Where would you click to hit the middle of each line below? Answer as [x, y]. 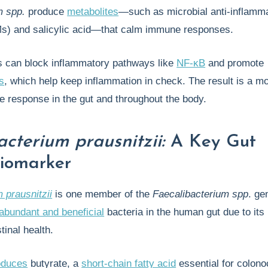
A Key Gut [211, 142]
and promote [235, 63]
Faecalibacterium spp [201, 194]
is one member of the [104, 194]
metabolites [93, 12]
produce [48, 12]
